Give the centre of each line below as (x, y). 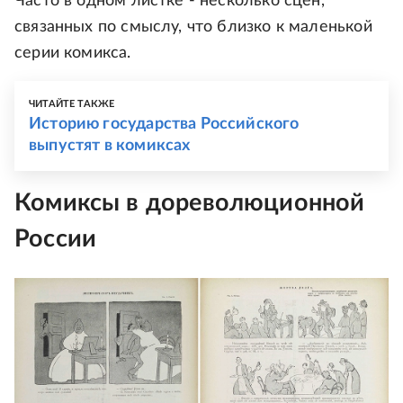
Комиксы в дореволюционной (190, 203)
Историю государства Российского (164, 125)
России (56, 239)
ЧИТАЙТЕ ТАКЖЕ (72, 104)
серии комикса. (73, 54)
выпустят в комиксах (110, 146)
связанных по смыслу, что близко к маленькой (193, 27)
